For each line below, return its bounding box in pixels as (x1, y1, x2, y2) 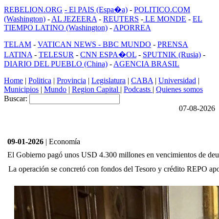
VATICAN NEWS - (38, 40, 103, 48)
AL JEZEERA (51, 15, 97, 23)
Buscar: (4, 94, 29, 103)
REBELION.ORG (4, 5, 63, 14)
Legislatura (91, 76, 126, 85)
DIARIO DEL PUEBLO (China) (4, 60, 108, 68)
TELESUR (39, 50, 74, 59)
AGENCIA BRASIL (113, 60, 179, 68)
